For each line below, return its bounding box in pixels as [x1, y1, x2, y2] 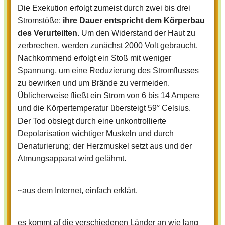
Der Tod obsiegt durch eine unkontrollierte [18, 117, 166, 126]
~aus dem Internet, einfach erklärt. [18, 186, 138, 195]
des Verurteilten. [18, 29, 81, 38]
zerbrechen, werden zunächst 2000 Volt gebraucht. [18, 41, 198, 50]
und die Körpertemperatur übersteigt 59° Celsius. [18, 104, 191, 113]
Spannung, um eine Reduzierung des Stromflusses [18, 66, 199, 75]
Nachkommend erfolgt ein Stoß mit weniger [18, 54, 171, 63]
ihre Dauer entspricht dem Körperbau [63, 16, 205, 25]
